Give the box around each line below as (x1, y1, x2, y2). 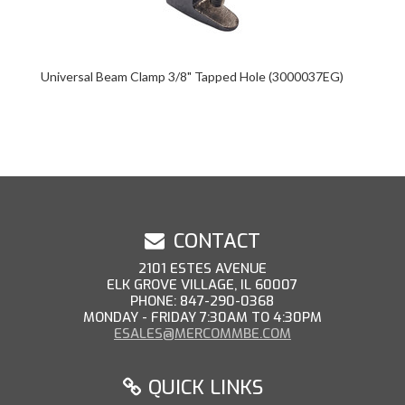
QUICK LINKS (143, 374, 264, 400)
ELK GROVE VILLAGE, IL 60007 (107, 276, 298, 294)
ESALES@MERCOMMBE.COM (113, 325, 291, 343)
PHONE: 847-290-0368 (130, 292, 275, 310)
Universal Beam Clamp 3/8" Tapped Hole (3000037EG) (40, 69, 344, 84)
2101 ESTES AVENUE (137, 259, 267, 278)
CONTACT (173, 228, 260, 254)
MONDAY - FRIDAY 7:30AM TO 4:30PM (82, 308, 322, 326)
